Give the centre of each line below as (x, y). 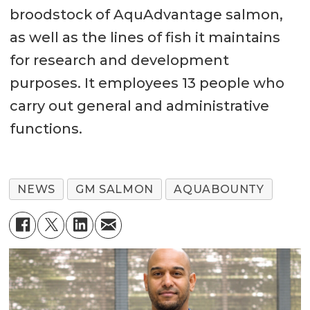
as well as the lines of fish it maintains (145, 38)
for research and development (119, 61)
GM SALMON (115, 189)
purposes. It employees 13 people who (147, 83)
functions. (46, 129)
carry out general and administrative (139, 106)
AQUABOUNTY (219, 189)
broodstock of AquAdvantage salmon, (146, 15)
